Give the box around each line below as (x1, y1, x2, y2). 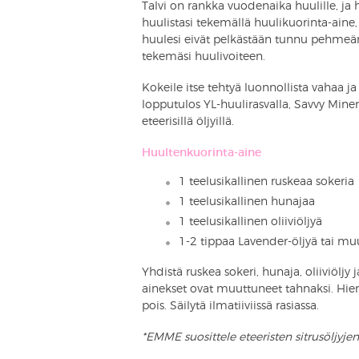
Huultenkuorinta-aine (142, 147, 261, 159)
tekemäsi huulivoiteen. (142, 50, 265, 63)
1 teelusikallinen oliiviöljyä (179, 216, 322, 228)
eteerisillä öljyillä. (142, 115, 234, 127)
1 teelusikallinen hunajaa (179, 196, 315, 208)
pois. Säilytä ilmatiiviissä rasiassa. (142, 300, 319, 312)
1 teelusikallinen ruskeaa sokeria (179, 175, 354, 188)
